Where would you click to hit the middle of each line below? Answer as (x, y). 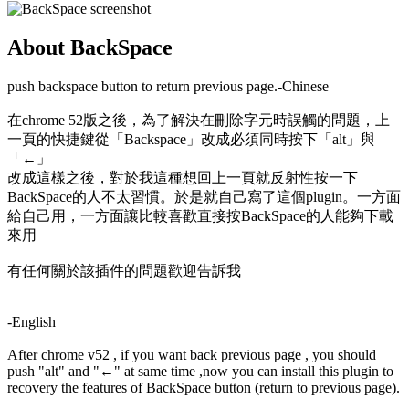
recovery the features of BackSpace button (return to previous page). (204, 387)
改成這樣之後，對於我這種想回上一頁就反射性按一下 (183, 177)
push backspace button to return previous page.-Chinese (168, 86)
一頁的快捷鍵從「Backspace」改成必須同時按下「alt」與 (191, 139)
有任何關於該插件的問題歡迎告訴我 (124, 270)
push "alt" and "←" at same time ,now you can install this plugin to (200, 371)
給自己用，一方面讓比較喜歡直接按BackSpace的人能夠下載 (200, 215)
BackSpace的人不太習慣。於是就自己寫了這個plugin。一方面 (204, 196)
